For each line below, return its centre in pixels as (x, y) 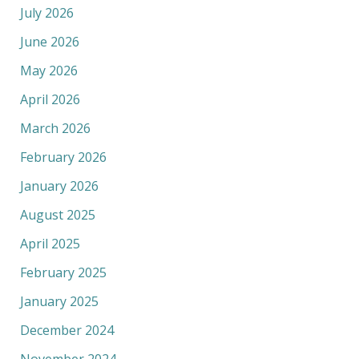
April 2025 (50, 244)
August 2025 (57, 215)
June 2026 (49, 42)
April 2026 (50, 100)
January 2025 (59, 302)
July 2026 (46, 13)
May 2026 (48, 71)
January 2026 (59, 186)
